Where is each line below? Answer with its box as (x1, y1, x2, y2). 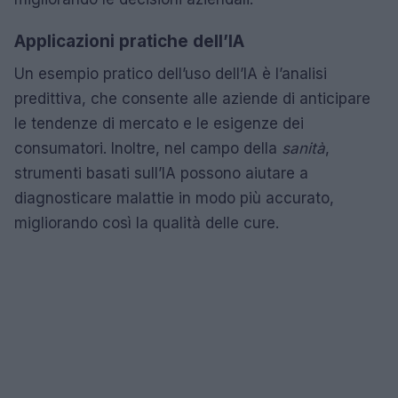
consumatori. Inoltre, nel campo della (14, 139, 282, 157)
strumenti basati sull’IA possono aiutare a (14, 163, 308, 182)
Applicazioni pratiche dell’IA (14, 30, 244, 52)
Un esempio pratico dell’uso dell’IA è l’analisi (14, 64, 327, 83)
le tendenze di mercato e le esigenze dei (14, 114, 304, 132)
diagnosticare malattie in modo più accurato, (14, 188, 334, 207)
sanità (282, 139, 325, 157)
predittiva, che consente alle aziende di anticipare (14, 89, 370, 107)
